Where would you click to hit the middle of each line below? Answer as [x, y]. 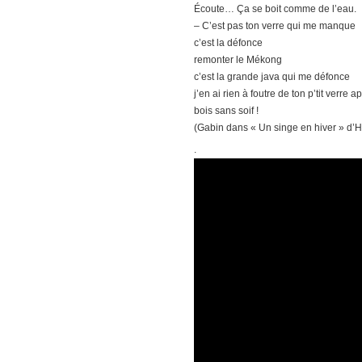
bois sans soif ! [226, 111]
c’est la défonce [228, 43]
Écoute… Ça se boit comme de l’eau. [275, 9]
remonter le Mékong [238, 60]
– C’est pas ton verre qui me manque [275, 26]
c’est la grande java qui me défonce [272, 77]
